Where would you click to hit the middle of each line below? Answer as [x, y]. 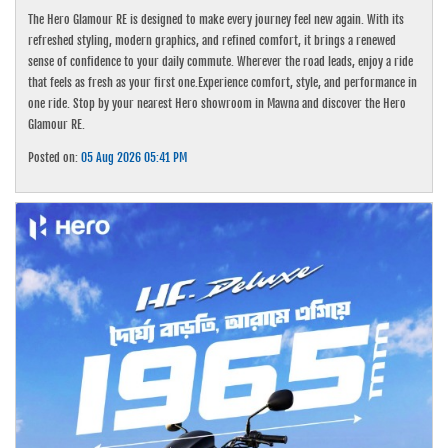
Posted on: [55, 158]
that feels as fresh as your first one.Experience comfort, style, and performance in [223, 82]
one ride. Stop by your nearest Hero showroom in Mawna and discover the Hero [217, 103]
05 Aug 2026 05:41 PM [134, 158]
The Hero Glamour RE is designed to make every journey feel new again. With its [216, 19]
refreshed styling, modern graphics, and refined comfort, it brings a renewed [212, 40]
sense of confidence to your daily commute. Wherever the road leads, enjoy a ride [221, 61]
